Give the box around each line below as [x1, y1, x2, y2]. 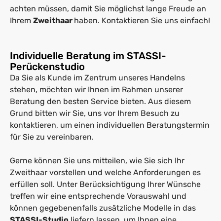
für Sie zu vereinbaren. [10, 132, 94, 142]
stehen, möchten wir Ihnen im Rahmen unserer [10, 84, 183, 94]
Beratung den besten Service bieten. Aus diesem [10, 96, 191, 106]
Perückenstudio [10, 60, 85, 73]
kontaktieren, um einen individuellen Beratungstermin [10, 120, 210, 130]
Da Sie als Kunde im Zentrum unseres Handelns [10, 73, 185, 82]
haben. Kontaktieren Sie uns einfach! [74, 15, 210, 25]
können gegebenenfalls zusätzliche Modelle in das [10, 203, 196, 213]
